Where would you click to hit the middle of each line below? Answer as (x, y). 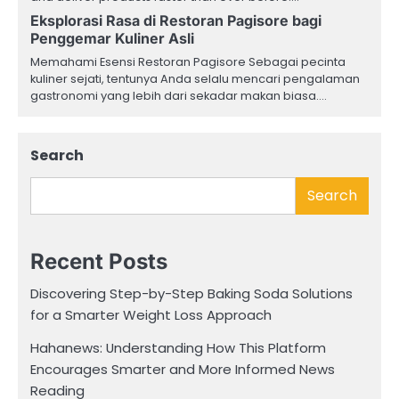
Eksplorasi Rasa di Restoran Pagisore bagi (176, 20)
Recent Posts (99, 261)
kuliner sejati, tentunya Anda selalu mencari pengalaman (195, 78)
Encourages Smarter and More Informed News (183, 369)
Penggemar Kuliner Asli (112, 38)
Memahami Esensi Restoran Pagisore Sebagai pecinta (188, 61)
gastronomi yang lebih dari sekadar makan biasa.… (179, 95)
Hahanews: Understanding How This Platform (178, 347)
